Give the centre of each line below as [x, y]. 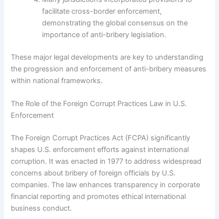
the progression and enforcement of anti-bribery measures [109, 69]
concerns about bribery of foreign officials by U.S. [93, 173]
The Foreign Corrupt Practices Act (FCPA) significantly [101, 138]
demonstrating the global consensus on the [115, 23]
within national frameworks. [57, 80]
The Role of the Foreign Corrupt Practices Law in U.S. [99, 103]
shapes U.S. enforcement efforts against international [100, 149]
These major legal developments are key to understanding [107, 57]
